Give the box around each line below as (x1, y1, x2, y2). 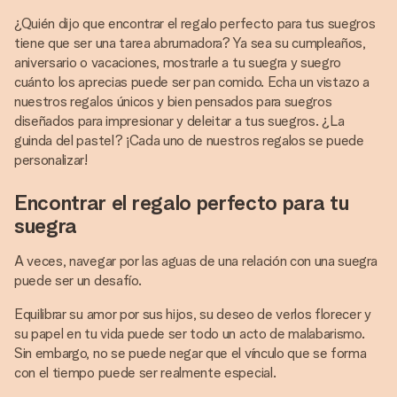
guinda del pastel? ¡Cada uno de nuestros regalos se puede (14, 132, 364, 149)
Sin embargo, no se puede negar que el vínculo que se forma (14, 345, 367, 362)
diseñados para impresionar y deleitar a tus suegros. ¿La (14, 113, 346, 129)
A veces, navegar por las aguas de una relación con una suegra (14, 253, 378, 269)
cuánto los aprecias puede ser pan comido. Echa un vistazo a (14, 74, 370, 90)
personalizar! (14, 152, 88, 168)
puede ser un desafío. (14, 272, 142, 289)
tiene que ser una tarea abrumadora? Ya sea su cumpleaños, (14, 35, 366, 51)
